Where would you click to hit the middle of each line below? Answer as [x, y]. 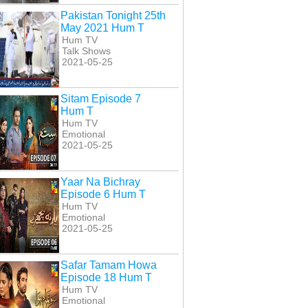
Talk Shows [86, 51]
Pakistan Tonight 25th [113, 16]
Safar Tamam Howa [109, 265]
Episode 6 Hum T [103, 195]
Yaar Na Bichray [101, 182]
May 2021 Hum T [103, 28]
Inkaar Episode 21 [140, 15]
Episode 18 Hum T [107, 278]
